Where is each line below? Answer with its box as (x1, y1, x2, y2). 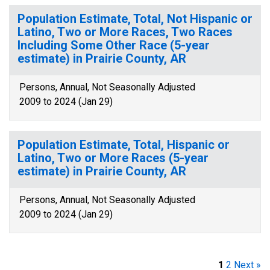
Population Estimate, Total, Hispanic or (17, 137, 230, 152)
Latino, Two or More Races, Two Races (17, 25, 233, 39)
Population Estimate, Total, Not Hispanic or (17, 11, 253, 26)
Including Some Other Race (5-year (17, 38, 210, 52)
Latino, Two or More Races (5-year (17, 151, 209, 165)
